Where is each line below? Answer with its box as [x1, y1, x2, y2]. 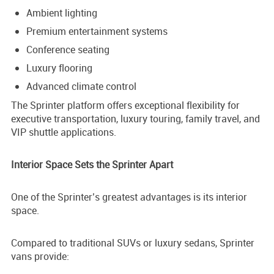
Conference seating [26, 43, 109, 57]
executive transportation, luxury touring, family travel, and [11, 112, 260, 126]
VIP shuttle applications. [11, 125, 116, 139]
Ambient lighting [26, 6, 97, 20]
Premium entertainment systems [26, 24, 168, 39]
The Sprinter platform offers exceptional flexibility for [11, 98, 240, 113]
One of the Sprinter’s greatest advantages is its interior [11, 190, 247, 204]
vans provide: [11, 250, 69, 264]
